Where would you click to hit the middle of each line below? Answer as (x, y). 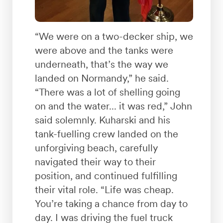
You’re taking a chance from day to (111, 204)
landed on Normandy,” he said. (102, 78)
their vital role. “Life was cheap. (104, 190)
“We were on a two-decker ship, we (114, 37)
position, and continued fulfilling (106, 176)
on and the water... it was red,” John (113, 106)
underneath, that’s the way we (101, 64)
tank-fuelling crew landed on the (106, 134)
